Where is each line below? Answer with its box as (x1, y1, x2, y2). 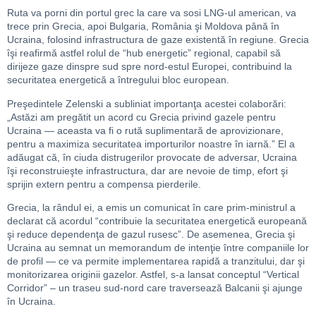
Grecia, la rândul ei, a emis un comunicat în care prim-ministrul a (7, 201, 296, 213)
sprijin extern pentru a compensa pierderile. (7, 178, 201, 190)
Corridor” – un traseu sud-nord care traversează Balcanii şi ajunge (7, 281, 303, 293)
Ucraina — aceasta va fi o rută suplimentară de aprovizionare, (7, 124, 284, 136)
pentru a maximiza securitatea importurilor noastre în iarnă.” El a (7, 138, 295, 150)
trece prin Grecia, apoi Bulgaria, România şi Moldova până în (7, 20, 279, 32)
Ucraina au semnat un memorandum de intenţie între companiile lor (7, 241, 309, 253)
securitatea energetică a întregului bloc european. (7, 74, 229, 86)
